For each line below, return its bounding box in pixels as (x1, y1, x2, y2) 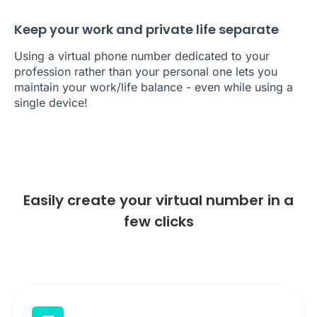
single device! (14, 96, 88, 110)
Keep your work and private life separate (14, 21, 279, 39)
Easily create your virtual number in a (23, 190, 294, 211)
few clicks (123, 212, 194, 232)
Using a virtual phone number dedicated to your (14, 49, 270, 64)
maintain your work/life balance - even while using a (14, 80, 293, 95)
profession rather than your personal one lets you (14, 64, 277, 79)
